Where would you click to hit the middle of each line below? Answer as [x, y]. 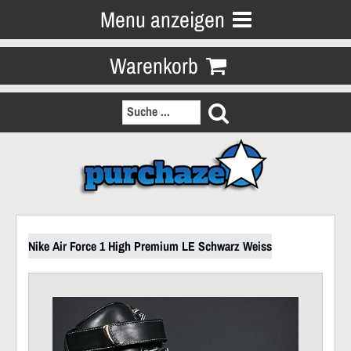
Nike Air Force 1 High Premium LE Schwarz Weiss [150, 246]
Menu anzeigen [162, 20]
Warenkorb [154, 66]
